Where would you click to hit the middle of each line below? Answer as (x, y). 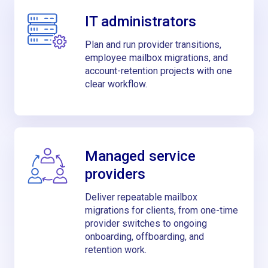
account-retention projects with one (158, 71)
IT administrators (140, 22)
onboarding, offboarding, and (144, 236)
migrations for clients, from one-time (161, 210)
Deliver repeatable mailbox (141, 197)
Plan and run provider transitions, (153, 45)
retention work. (115, 249)
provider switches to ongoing (146, 223)
